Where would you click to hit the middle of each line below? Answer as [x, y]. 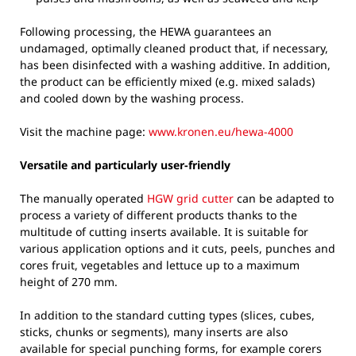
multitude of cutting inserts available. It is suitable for [164, 231]
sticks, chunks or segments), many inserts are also [154, 331]
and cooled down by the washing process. [132, 98]
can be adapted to [285, 198]
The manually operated [83, 198]
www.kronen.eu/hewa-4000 [221, 131]
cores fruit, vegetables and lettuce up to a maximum [160, 265]
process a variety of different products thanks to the [159, 215]
